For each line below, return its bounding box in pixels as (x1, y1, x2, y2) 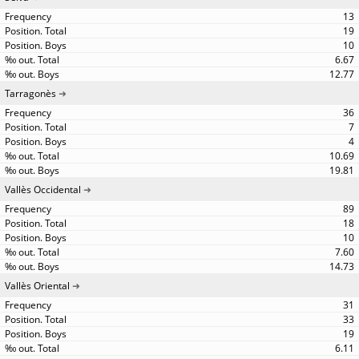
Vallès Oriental (5, 279, 70, 292)
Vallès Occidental (5, 183, 81, 196)
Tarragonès (5, 87, 56, 100)
